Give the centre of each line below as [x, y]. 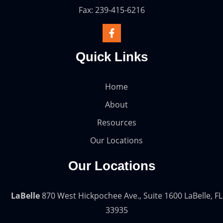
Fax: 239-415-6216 [111, 10]
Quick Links [111, 57]
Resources [116, 123]
